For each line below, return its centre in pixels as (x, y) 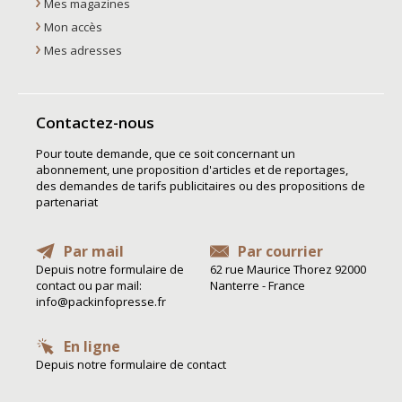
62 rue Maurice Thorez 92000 (288, 269)
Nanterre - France (258, 285)
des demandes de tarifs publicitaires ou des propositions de (201, 185)
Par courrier (280, 251)
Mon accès (73, 26)
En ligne (92, 346)
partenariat (67, 201)
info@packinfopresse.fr (101, 301)
